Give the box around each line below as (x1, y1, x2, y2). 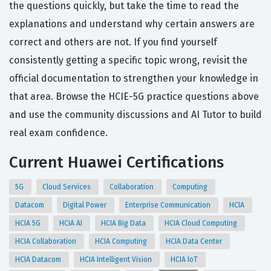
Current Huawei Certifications (9, 153, 224, 172)
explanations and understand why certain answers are (9, 18, 255, 30)
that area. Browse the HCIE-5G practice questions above (9, 91, 259, 103)
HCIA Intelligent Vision (80, 255, 154, 264)
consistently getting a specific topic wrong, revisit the (9, 54, 247, 67)
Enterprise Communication (125, 201, 212, 210)
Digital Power (63, 201, 108, 210)
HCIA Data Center (166, 237, 224, 246)
